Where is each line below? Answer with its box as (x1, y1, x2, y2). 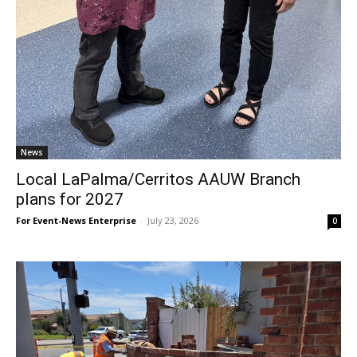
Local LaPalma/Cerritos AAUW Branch (16, 170, 300, 190)
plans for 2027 (16, 190, 124, 210)
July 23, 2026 (147, 214, 198, 227)
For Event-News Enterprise (16, 214, 136, 227)
